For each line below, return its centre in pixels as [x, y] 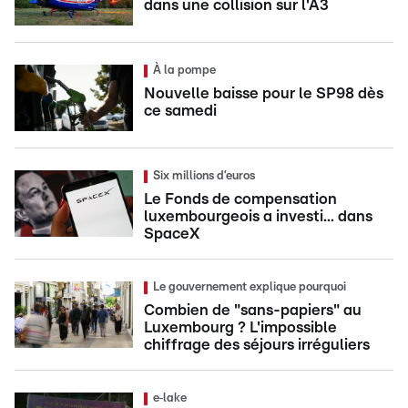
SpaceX [172, 233]
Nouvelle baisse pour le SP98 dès [264, 93]
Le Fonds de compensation [240, 199]
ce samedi [180, 110]
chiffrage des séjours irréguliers [257, 344]
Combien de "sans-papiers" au [253, 310]
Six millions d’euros [204, 176]
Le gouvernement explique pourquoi [250, 287]
